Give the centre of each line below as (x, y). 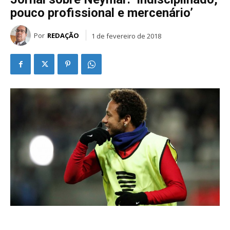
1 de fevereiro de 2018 (126, 36)
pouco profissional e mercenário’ (102, 13)
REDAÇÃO (63, 36)
